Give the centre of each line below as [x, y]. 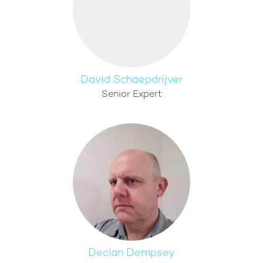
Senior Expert [131, 95]
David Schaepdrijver [131, 80]
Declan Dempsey [131, 253]
